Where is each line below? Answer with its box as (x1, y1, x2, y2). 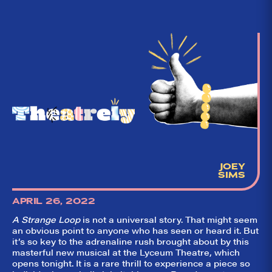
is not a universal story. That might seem (80, 213, 257, 226)
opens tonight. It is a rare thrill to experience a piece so (12, 257, 250, 270)
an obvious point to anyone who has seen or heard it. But (12, 224, 259, 237)
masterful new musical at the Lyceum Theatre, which (12, 246, 240, 259)
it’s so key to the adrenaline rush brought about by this (12, 235, 249, 248)
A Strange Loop (12, 213, 80, 226)
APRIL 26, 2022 (12, 195, 95, 207)
